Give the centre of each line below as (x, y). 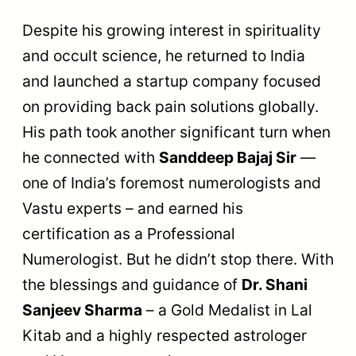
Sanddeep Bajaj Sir (228, 157)
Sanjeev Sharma (82, 310)
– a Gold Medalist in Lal (227, 310)
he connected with (91, 157)
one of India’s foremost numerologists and (172, 182)
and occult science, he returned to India (164, 55)
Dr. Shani (275, 284)
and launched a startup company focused (172, 81)
